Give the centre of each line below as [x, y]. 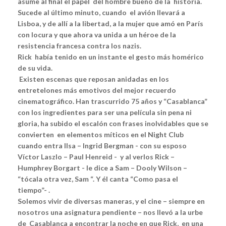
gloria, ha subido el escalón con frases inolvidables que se [113, 124]
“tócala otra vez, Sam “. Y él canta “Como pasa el [98, 179]
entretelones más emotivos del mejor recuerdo [97, 90]
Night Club [166, 135]
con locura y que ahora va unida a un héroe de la [97, 35]
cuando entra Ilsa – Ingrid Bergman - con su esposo [102, 146]
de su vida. [35, 68]
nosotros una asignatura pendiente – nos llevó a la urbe [110, 212]
